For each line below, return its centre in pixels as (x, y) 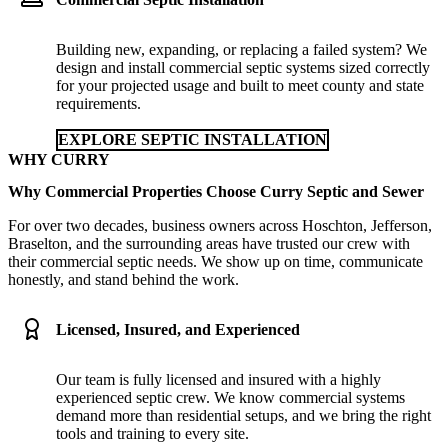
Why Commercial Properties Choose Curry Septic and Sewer (216, 191)
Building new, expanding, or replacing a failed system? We (241, 50)
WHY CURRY (59, 160)
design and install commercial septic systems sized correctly (243, 68)
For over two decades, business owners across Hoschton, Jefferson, (220, 225)
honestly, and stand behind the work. (123, 279)
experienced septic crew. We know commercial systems (230, 397)
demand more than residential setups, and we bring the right (243, 415)
